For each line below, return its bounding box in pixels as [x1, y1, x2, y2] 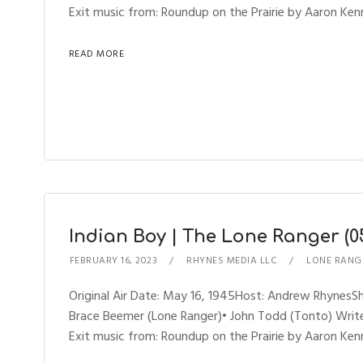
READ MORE [68, 46, 125, 62]
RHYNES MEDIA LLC [186, 253, 278, 268]
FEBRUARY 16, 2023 [69, 253, 158, 268]
